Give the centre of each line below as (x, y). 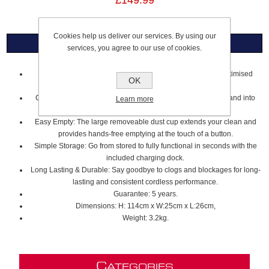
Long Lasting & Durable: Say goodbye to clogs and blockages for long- (145, 170)
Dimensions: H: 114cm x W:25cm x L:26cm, (145, 206)
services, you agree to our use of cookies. (134, 48)
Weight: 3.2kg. (145, 218)
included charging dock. (145, 158)
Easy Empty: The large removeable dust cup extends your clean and (145, 122)
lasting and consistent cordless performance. (145, 182)
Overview (134, 43)
